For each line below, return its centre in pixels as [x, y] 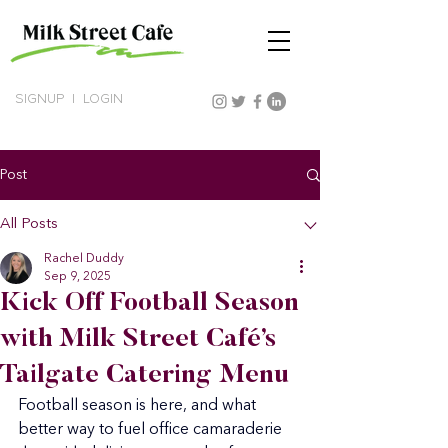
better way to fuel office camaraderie [152, 430]
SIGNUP [39, 99]
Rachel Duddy [84, 259]
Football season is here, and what [139, 406]
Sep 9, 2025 [77, 277]
